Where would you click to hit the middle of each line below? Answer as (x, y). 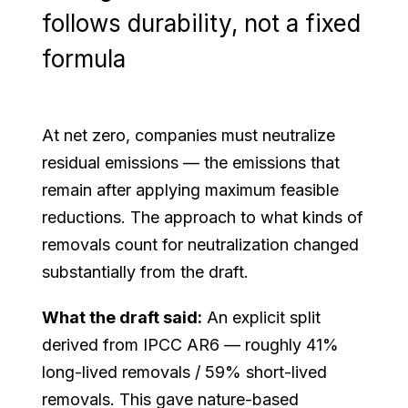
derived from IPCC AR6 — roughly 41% (191, 344)
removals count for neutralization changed (201, 244)
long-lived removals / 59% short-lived (185, 372)
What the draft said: (122, 317)
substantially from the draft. (146, 271)
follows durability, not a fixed (202, 23)
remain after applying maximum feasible (191, 189)
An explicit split (262, 317)
